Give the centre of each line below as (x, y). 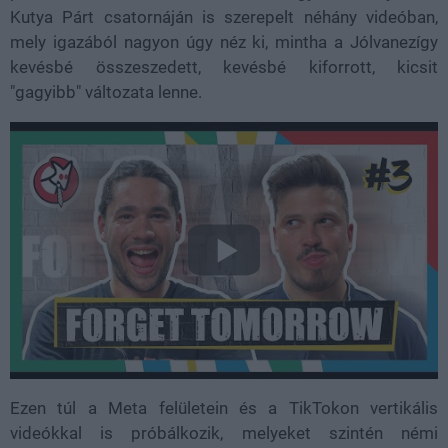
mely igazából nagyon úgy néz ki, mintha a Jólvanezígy (224, 41)
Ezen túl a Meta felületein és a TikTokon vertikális (224, 407)
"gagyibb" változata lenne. (106, 91)
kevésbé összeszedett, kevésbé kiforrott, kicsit (224, 66)
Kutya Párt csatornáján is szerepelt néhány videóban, (224, 16)
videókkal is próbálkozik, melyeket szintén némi (224, 432)
